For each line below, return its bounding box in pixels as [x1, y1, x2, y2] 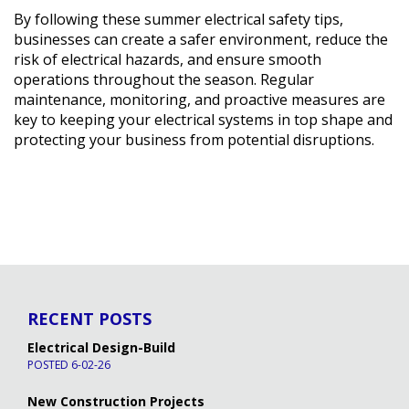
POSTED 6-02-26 [27, 356, 110, 372]
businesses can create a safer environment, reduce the [14, 28, 388, 49]
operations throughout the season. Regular [14, 68, 314, 89]
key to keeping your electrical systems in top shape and [14, 109, 393, 130]
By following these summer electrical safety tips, [14, 8, 343, 29]
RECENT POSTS [27, 307, 152, 330]
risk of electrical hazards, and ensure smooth [14, 48, 321, 69]
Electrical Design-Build [27, 338, 175, 356]
